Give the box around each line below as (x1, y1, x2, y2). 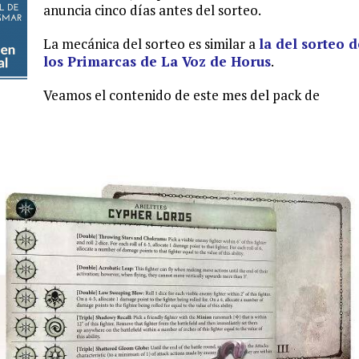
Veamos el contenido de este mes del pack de (43, 86, 320, 105)
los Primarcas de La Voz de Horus (43, 52, 271, 71)
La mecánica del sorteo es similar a (43, 34, 259, 54)
